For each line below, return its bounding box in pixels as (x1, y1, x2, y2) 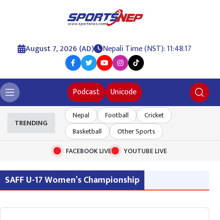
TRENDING (15, 117, 48, 129)
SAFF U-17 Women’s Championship (5, 172, 139, 188)
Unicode (110, 85, 137, 99)
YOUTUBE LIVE (123, 145, 167, 157)
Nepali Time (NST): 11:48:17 (102, 42, 192, 55)
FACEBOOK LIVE (65, 145, 111, 157)
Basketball (73, 125, 102, 137)
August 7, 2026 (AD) (25, 42, 94, 55)
